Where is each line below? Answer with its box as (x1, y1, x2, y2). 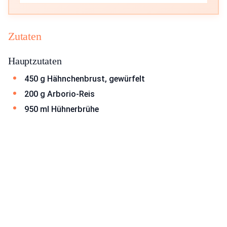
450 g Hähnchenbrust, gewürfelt (24, 74, 145, 84)
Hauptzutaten (8, 55, 62, 67)
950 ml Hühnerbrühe (24, 104, 99, 114)
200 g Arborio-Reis (24, 89, 95, 99)
